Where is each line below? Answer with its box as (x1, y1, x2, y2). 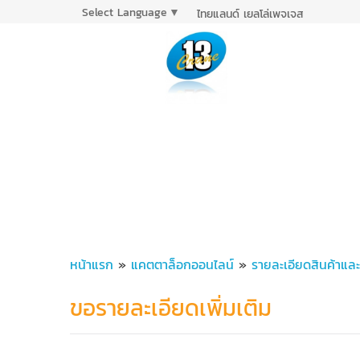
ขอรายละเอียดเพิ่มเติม (70, 291, 272, 325)
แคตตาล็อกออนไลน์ (131, 255, 234, 274)
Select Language (82, 3, 167, 21)
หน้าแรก (70, 255, 113, 274)
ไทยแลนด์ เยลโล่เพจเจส (197, 5, 304, 22)
